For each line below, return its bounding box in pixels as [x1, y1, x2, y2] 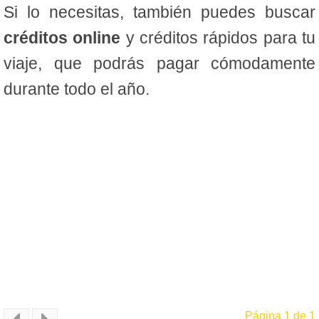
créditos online [4, 28, 126, 48]
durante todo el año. [4, 80, 150, 99]
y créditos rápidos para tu [125, 28, 316, 48]
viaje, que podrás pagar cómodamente [4, 54, 315, 73]
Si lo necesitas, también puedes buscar [4, 3, 315, 22]
